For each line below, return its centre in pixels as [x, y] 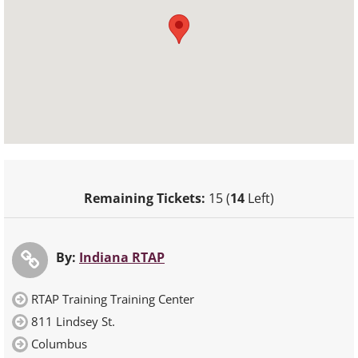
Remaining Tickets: [145, 199]
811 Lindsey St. [73, 322]
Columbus [59, 344]
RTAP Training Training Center [113, 299]
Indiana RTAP [122, 258]
